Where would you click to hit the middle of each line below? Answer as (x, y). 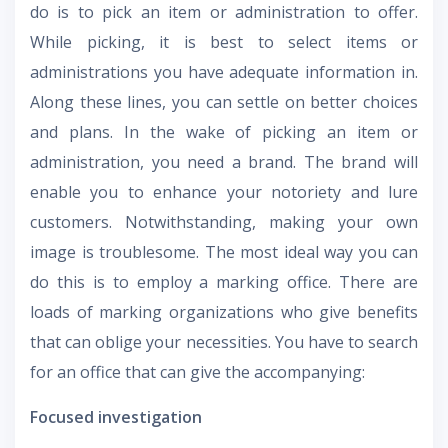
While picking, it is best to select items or (224, 42)
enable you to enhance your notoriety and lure (224, 192)
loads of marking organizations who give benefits (224, 312)
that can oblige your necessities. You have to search (224, 342)
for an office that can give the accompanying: (197, 372)
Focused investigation (116, 417)
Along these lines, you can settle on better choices (224, 102)
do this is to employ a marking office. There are (224, 282)
